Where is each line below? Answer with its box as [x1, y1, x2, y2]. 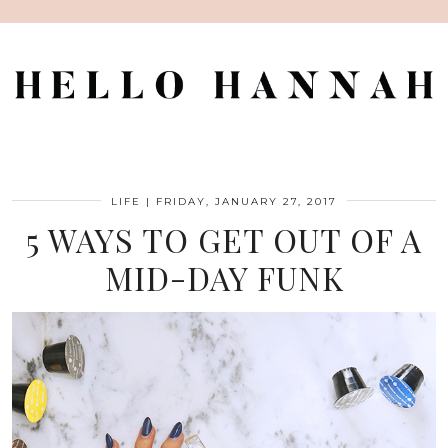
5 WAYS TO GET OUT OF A [26, 217, 422, 261]
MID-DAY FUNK [104, 255, 344, 299]
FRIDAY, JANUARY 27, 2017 [156, 194, 337, 208]
